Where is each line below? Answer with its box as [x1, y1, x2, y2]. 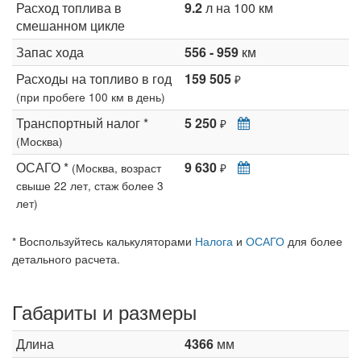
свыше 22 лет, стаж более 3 [16, 177, 164, 193]
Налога [195, 233, 233, 249]
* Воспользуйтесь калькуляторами [12, 233, 195, 249]
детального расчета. [12, 251, 120, 267]
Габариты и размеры [12, 297, 197, 326]
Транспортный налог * [16, 114, 148, 132]
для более [284, 233, 342, 249]
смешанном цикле [16, 16, 125, 35]
